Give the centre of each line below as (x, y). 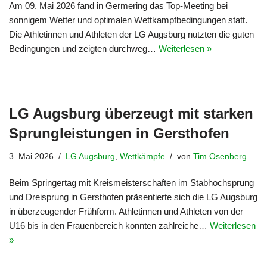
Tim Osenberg (220, 156)
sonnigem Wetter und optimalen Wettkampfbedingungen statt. (128, 20)
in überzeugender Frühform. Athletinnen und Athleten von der (126, 211)
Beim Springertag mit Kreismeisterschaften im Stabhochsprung (131, 183)
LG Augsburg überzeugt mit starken (131, 114)
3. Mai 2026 (31, 156)
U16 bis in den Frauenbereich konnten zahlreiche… (109, 226)
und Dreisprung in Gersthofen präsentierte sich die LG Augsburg (133, 197)
